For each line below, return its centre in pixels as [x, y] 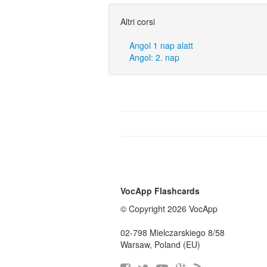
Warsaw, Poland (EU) [160, 244]
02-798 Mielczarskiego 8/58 [173, 232]
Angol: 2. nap [154, 57]
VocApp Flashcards [160, 191]
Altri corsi [138, 21]
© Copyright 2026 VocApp [169, 209]
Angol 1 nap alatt [161, 45]
